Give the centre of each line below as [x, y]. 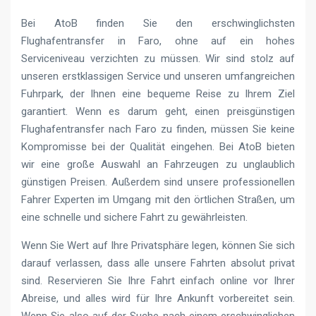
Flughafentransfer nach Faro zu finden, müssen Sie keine [158, 129]
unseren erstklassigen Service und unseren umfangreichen [158, 76]
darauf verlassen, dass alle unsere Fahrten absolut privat [158, 263]
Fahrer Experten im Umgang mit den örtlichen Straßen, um [158, 199]
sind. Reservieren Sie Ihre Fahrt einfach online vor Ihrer [158, 280]
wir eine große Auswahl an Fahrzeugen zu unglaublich [158, 164]
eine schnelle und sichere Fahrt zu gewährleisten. [134, 217]
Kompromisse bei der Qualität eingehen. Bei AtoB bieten [158, 146]
